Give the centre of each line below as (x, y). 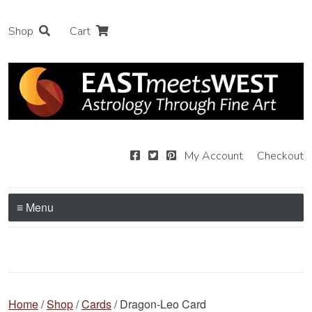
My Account (214, 156)
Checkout (280, 156)
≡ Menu (35, 207)
